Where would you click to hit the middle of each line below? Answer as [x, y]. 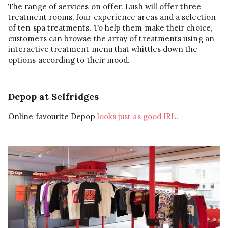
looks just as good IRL [137, 117]
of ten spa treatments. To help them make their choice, [110, 28]
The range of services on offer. [66, 7]
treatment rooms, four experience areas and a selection [112, 17]
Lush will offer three [162, 7]
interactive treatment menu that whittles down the [103, 49]
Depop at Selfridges [54, 97]
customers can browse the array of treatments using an [111, 39]
